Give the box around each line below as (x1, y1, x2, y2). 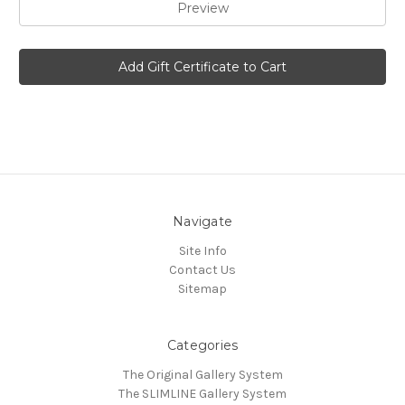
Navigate (173, 212, 232, 230)
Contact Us (169, 261, 236, 278)
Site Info (178, 242, 227, 259)
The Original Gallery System (122, 366, 283, 382)
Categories (166, 336, 239, 353)
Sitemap (178, 280, 227, 297)
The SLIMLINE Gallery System (118, 385, 287, 401)
